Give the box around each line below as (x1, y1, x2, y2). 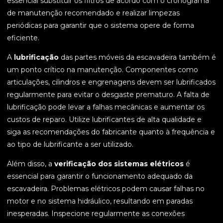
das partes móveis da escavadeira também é (59, 53, 216, 62)
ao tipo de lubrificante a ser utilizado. (7, 140, 133, 149)
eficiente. (7, 33, 39, 43)
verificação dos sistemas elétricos (54, 159, 184, 169)
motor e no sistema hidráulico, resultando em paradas (7, 197, 193, 206)
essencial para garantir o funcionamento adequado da (7, 172, 193, 181)
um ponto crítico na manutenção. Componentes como (7, 65, 198, 75)
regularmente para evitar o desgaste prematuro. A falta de (7, 90, 210, 100)
